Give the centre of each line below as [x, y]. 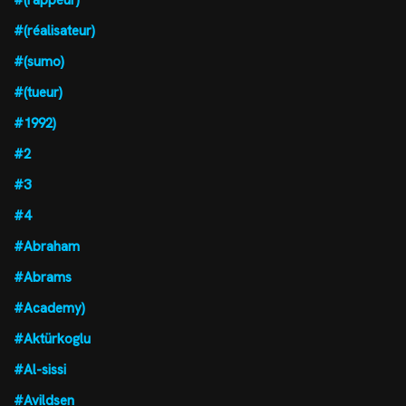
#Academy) [49, 308]
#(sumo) [39, 62]
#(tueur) [38, 92]
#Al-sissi [40, 370]
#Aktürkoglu [52, 339]
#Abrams [43, 277]
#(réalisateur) [54, 31]
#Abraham [47, 246]
